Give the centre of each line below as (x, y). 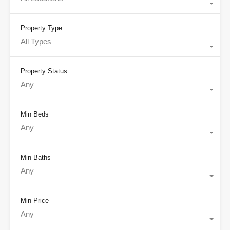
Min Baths (36, 158)
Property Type (41, 28)
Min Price (35, 201)
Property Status (44, 71)
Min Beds (35, 114)
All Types (36, 42)
